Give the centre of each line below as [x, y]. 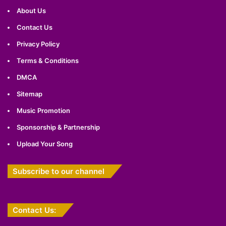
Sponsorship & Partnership [58, 127]
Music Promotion [43, 111]
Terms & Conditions [48, 61]
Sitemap [30, 94]
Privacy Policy [38, 44]
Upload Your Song [45, 144]
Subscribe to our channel [59, 172]
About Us [31, 11]
